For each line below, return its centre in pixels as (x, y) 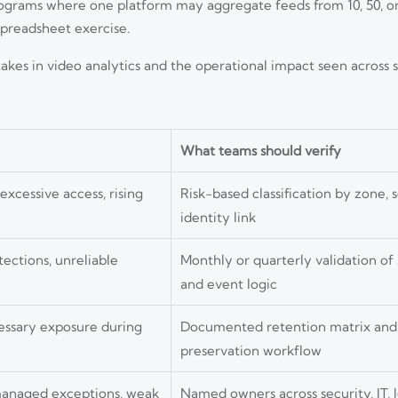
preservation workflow (251, 350)
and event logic (229, 283)
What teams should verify (261, 150)
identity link (218, 217)
